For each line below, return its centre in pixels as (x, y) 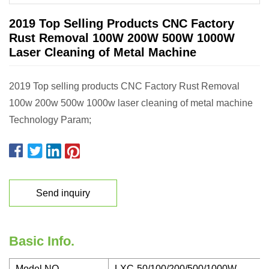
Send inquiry (63, 193)
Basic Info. (42, 241)
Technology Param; (50, 120)
